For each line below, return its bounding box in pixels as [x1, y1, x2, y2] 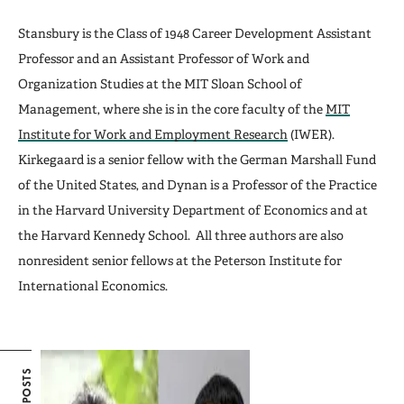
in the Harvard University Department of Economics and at [18, 203, 368, 217]
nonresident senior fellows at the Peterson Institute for [18, 253, 342, 268]
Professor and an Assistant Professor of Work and [18, 51, 309, 66]
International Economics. [18, 279, 168, 293]
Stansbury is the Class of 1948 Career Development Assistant [18, 26, 372, 41]
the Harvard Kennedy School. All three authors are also [18, 228, 344, 243]
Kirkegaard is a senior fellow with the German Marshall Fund [18, 152, 376, 167]
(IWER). [288, 127, 337, 142]
